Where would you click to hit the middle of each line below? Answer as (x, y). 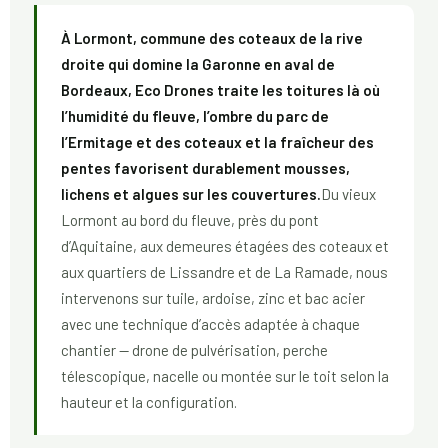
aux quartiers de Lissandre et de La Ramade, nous (224, 272)
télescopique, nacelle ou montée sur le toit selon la (225, 376)
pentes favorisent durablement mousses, (205, 168)
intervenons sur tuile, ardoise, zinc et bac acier (213, 298)
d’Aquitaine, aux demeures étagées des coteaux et (225, 246)
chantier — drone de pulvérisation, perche (194, 350)
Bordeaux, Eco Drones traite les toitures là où (220, 90)
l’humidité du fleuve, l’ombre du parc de (195, 116)
